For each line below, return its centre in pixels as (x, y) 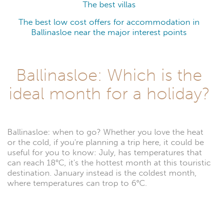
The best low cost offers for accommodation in (109, 22)
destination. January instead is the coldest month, (102, 173)
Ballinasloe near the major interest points (109, 32)
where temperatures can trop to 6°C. (77, 183)
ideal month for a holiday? (109, 94)
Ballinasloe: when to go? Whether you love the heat (105, 132)
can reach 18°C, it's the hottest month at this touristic (109, 163)
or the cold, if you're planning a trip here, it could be (106, 143)
